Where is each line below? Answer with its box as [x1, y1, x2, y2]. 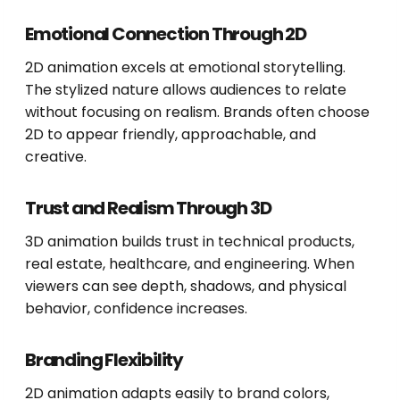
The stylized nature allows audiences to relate [25, 79, 346, 101]
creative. [25, 146, 87, 168]
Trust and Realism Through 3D [25, 196, 271, 221]
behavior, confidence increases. [25, 298, 247, 320]
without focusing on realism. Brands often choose [25, 102, 370, 123]
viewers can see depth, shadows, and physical [25, 276, 346, 297]
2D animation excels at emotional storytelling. [25, 57, 346, 79]
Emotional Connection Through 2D [25, 21, 306, 47]
